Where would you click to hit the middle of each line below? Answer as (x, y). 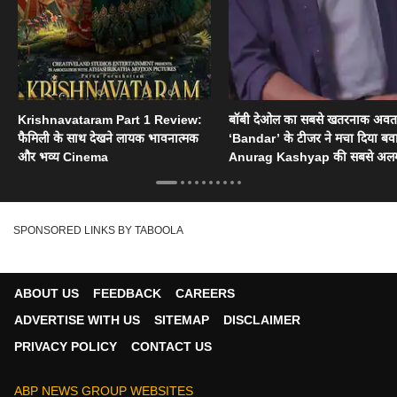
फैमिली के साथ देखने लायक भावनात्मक (108, 139)
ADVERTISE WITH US (77, 320)
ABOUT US (47, 294)
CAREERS (205, 294)
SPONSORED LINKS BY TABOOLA (98, 231)
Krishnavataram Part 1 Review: (110, 120)
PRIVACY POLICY (66, 347)
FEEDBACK (127, 294)
